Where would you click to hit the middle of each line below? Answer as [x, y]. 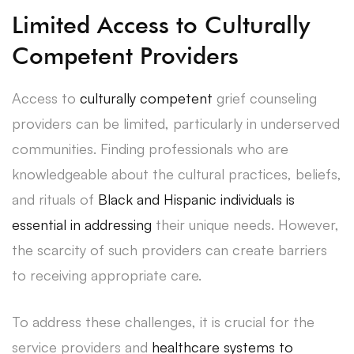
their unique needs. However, [245, 224]
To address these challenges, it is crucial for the [163, 321]
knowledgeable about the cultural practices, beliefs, [177, 173]
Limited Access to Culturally [161, 24]
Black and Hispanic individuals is [196, 199]
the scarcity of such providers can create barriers [169, 249]
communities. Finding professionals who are [150, 148]
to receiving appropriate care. [107, 275]
